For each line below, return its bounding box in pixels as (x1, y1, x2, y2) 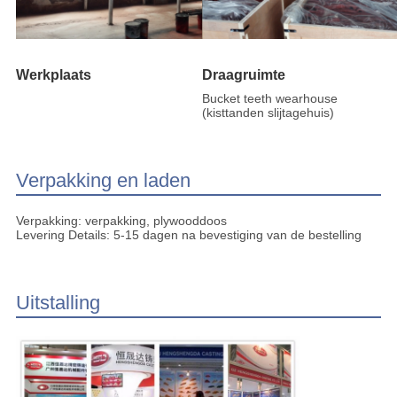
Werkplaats (15, 66, 91, 82)
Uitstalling (15, 291, 100, 314)
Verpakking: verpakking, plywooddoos (15, 213, 227, 228)
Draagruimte (202, 66, 285, 82)
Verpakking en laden (15, 168, 191, 191)
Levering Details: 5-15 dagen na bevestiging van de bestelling (15, 227, 362, 242)
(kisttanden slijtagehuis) (202, 105, 334, 120)
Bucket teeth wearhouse (202, 90, 338, 105)
